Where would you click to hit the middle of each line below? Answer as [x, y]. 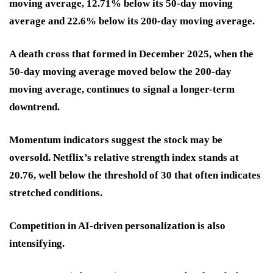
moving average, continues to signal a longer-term [122, 89]
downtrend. [34, 107]
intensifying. [37, 243]
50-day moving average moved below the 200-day [120, 71]
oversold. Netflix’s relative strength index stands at [124, 157]
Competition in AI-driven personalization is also [117, 225]
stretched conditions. [56, 193]
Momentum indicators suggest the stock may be [116, 140]
